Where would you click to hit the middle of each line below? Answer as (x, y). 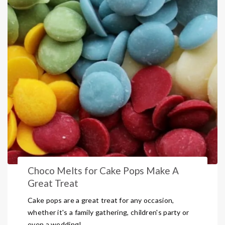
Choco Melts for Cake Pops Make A (103, 171)
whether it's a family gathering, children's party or (108, 212)
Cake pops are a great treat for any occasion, (101, 200)
